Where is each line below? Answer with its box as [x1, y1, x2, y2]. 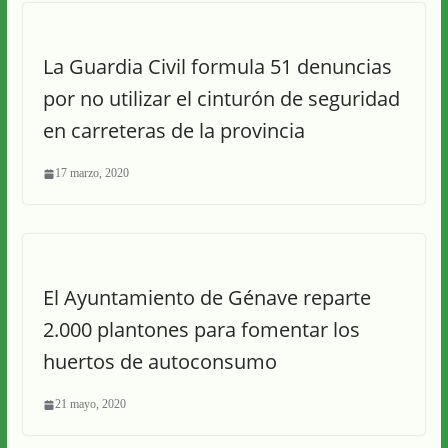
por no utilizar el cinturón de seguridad [42, 85, 400, 112]
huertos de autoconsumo [42, 348, 277, 375]
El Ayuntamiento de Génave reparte [42, 284, 371, 311]
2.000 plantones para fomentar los [42, 316, 360, 343]
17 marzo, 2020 [54, 166, 129, 180]
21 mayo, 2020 [54, 397, 126, 411]
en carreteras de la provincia [42, 117, 305, 144]
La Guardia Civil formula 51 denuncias [42, 53, 392, 80]
